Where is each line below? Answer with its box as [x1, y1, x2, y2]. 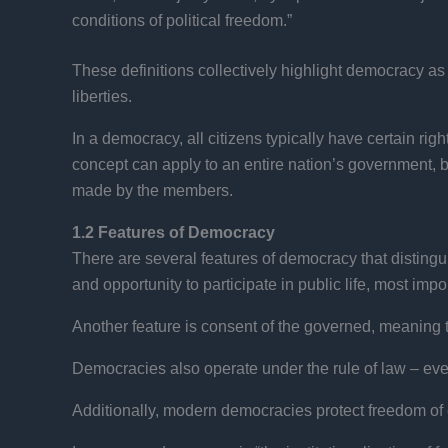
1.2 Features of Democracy [72, 223, 275, 241]
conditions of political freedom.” [72, 11, 292, 29]
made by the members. [72, 181, 233, 199]
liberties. [72, 87, 132, 105]
